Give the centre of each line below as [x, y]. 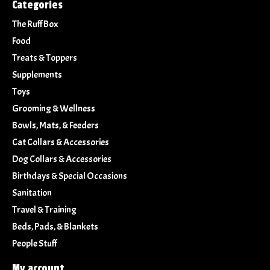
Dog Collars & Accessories [62, 159]
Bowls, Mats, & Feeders [55, 125]
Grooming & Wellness [54, 108]
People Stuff [34, 243]
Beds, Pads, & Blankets [55, 226]
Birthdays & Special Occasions [70, 176]
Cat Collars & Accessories [61, 142]
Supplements [37, 74]
